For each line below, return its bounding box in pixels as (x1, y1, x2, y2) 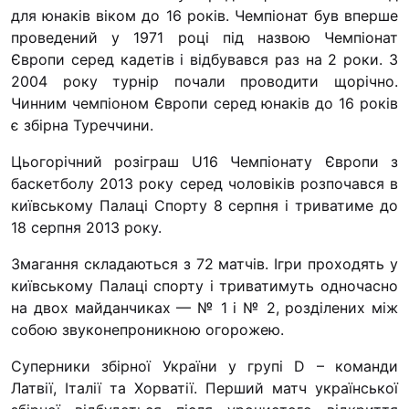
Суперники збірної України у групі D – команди (11, 357, 398, 376)
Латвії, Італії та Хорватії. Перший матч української (11, 379, 398, 398)
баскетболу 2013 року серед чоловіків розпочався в (11, 174, 398, 194)
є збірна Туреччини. (11, 116, 153, 135)
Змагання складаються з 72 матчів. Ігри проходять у (11, 255, 398, 274)
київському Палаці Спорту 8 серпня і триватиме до (11, 196, 398, 215)
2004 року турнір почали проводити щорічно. (11, 72, 398, 91)
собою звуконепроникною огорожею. (11, 320, 284, 340)
